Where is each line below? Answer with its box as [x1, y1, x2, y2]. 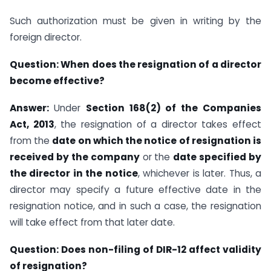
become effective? [10, 74, 105, 88]
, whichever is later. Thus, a [137, 167, 262, 180]
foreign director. [10, 31, 82, 44]
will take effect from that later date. [10, 216, 175, 229]
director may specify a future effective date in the [10, 183, 261, 197]
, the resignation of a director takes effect [54, 118, 261, 131]
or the [139, 151, 174, 164]
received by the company [10, 151, 140, 164]
